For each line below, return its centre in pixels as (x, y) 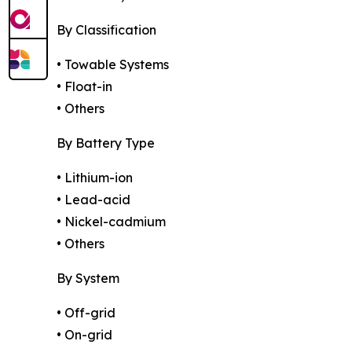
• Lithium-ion (95, 178)
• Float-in (84, 87)
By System (88, 279)
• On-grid (84, 335)
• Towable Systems (113, 65)
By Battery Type (106, 143)
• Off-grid (86, 313)
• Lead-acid (93, 200)
